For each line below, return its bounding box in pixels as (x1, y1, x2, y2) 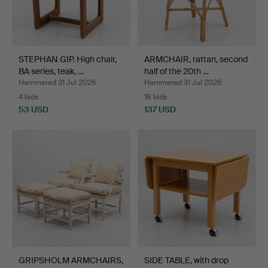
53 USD (19, 104, 48, 115)
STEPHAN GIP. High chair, (19, 54, 117, 65)
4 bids (19, 92, 38, 102)
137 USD (144, 104, 176, 115)
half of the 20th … (144, 66, 209, 77)
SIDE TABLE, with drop (144, 255, 229, 266)
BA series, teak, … (19, 66, 84, 77)
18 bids (144, 92, 167, 102)
